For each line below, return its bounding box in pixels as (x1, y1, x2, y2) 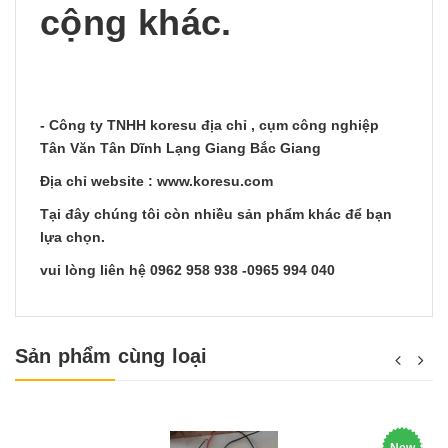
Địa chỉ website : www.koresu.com (40, 173, 273, 189)
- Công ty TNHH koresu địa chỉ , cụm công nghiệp (40, 117, 379, 133)
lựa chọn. (40, 229, 105, 245)
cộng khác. (40, 2, 232, 43)
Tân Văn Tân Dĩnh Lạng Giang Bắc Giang (40, 140, 321, 156)
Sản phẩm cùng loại (15, 345, 208, 367)
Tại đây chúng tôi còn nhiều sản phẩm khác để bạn (40, 206, 392, 222)
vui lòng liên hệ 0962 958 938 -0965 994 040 (40, 262, 335, 278)
